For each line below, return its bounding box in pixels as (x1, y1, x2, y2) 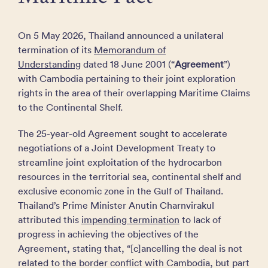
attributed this (18, 214, 81, 226)
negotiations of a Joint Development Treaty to (18, 142, 215, 154)
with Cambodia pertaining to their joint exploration (18, 72, 236, 84)
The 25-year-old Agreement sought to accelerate (18, 127, 227, 139)
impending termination (81, 214, 179, 226)
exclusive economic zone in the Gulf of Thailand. (18, 185, 226, 197)
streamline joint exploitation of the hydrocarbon (18, 156, 222, 168)
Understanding (18, 58, 81, 70)
